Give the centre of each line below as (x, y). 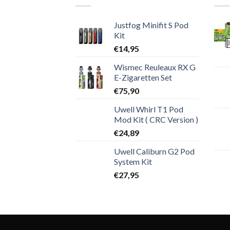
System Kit (133, 161)
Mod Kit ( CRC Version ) (156, 119)
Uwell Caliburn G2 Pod (154, 151)
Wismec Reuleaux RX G (155, 67)
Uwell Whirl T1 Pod (149, 109)
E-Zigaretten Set (143, 77)
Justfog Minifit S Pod (151, 25)
